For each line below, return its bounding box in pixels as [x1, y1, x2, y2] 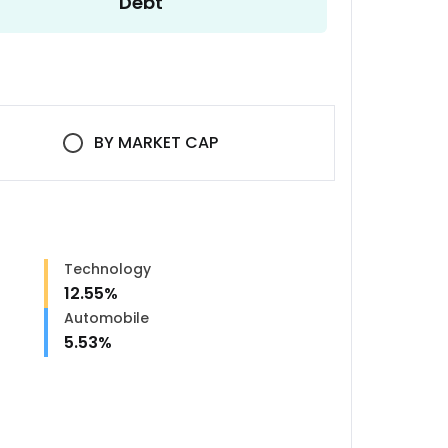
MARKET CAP [118, 131, 219, 154]
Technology [64, 258, 152, 279]
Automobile [64, 307, 150, 328]
